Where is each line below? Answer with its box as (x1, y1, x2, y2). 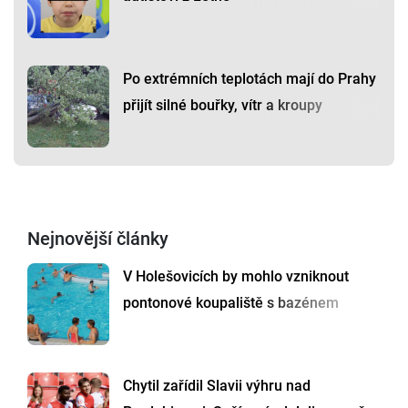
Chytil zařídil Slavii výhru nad (123, 377, 311, 395)
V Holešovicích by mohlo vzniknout (123, 268, 349, 286)
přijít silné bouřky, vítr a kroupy (123, 97, 322, 115)
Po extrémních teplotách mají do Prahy (123, 70, 376, 88)
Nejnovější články (27, 228, 168, 250)
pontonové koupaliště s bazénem (123, 294, 339, 312)
